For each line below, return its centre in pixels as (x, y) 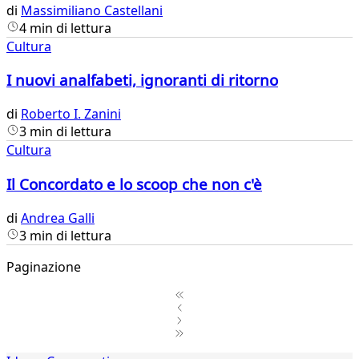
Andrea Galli (58, 218)
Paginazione (44, 266)
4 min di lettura (65, 28)
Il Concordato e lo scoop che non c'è (134, 184)
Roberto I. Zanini (71, 114)
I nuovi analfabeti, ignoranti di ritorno (142, 80)
